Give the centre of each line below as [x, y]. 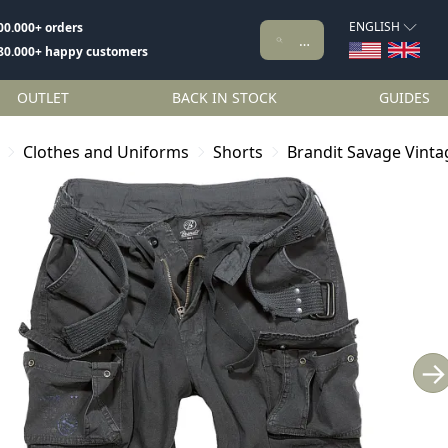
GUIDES [405, 97]
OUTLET [43, 97]
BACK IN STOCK [224, 97]
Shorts [238, 152]
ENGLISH [375, 27]
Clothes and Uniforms [106, 152]
